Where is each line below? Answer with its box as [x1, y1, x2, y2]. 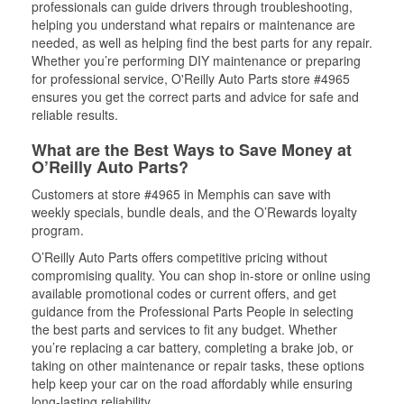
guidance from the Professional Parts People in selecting [32, 302, 353, 320]
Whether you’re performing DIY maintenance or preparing [32, 51, 361, 69]
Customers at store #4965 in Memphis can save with [32, 185, 331, 203]
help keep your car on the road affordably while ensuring [32, 374, 353, 392]
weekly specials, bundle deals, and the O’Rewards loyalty [32, 203, 357, 221]
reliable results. [32, 106, 118, 124]
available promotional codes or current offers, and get [32, 284, 336, 302]
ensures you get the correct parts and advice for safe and [32, 87, 359, 106]
